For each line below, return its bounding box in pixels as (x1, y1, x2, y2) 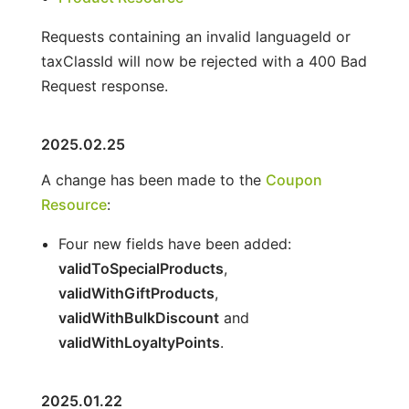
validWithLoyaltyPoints (58, 332, 220, 351)
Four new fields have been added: (58, 234, 291, 253)
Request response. (40, 76, 168, 95)
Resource (40, 194, 107, 214)
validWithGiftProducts (58, 283, 215, 302)
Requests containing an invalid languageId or (40, 26, 351, 46)
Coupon (265, 170, 322, 189)
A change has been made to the (40, 170, 266, 189)
